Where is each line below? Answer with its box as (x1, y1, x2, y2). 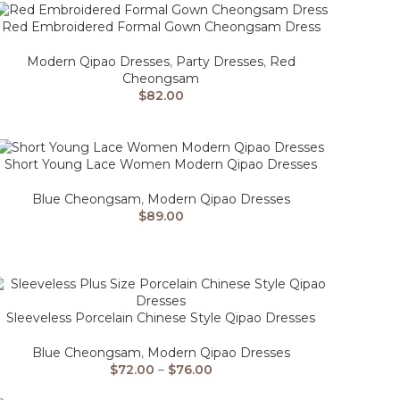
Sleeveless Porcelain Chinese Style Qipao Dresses (6, 310, 315, 327)
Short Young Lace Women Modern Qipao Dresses (4, 156, 317, 173)
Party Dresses (175, 54, 263, 71)
